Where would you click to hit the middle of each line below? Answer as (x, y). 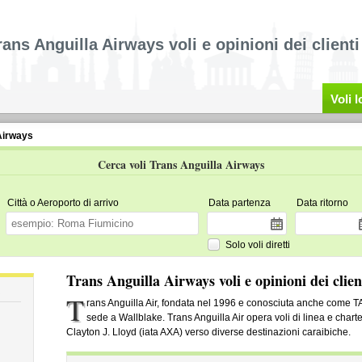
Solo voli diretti (257, 244)
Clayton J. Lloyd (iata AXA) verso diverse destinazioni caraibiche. (208, 332)
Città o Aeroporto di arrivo (63, 203)
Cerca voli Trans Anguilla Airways (181, 164)
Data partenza (239, 203)
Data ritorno (322, 203)
